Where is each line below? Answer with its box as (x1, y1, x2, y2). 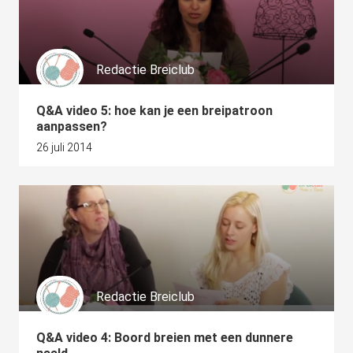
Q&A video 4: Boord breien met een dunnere (36, 330, 293, 345)
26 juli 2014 (36, 141, 92, 154)
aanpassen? (36, 119, 107, 134)
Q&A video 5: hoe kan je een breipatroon (36, 103, 273, 118)
